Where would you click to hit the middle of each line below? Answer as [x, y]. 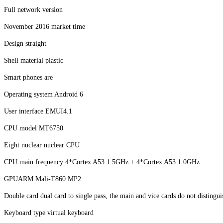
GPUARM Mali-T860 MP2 [43, 179]
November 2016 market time [45, 26]
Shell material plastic [34, 60]
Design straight [25, 43]
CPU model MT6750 [34, 128]
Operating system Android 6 [44, 94]
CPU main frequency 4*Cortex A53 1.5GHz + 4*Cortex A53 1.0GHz [102, 162]
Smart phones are [28, 77]
